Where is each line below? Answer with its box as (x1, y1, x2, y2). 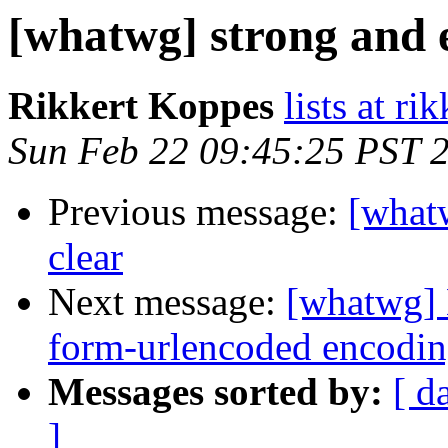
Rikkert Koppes (8, 84, 274, 128)
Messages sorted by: (48, 370, 383, 414)
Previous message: (48, 190, 348, 234)
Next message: (48, 280, 286, 324)
